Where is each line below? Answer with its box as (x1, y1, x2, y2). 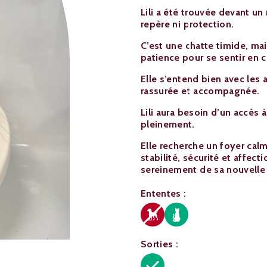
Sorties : (141, 238, 179, 250)
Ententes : (141, 188, 187, 199)
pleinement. (141, 119, 195, 130)
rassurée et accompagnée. (141, 85, 260, 97)
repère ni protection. (141, 18, 234, 30)
